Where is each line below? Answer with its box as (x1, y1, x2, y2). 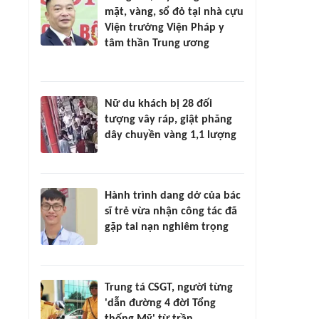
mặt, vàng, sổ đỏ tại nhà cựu (105, 6, 244, 18)
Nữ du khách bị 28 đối (105, 98, 212, 110)
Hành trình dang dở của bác (105, 190, 241, 202)
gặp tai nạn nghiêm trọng (105, 221, 229, 233)
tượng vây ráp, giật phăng (105, 114, 232, 125)
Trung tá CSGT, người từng (105, 282, 233, 293)
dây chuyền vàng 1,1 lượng (105, 130, 236, 141)
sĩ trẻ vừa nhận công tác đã (105, 206, 237, 217)
